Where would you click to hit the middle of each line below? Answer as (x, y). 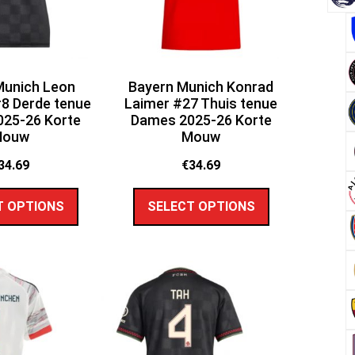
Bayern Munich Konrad (201, 86)
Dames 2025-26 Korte (201, 120)
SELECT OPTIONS (201, 206)
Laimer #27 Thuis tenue (201, 103)
